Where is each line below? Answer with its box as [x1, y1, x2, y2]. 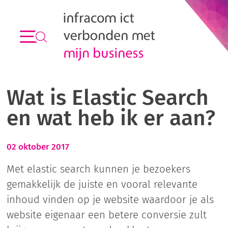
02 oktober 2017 [6, 141, 69, 152]
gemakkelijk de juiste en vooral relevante [6, 178, 197, 190]
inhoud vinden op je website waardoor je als [6, 193, 214, 206]
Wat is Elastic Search [6, 84, 209, 110]
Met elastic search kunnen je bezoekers [6, 163, 190, 175]
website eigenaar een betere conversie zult [6, 209, 207, 221]
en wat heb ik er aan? [6, 105, 215, 131]
